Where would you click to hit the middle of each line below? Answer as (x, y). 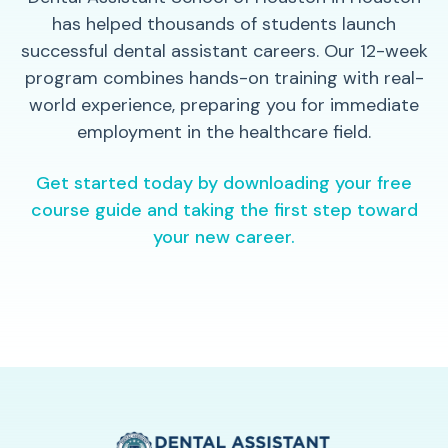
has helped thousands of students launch (224, 23)
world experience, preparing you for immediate (224, 104)
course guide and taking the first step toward (224, 209)
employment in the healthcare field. (224, 131)
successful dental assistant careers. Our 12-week (224, 50)
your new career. (224, 236)
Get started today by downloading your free (224, 182)
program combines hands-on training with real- (224, 77)
